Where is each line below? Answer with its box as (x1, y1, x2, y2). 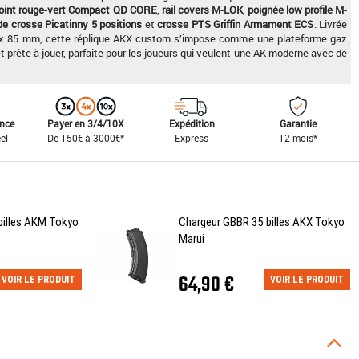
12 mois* (278, 131, 317, 144)
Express (175, 131, 209, 144)
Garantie (279, 116, 317, 130)
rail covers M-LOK (161, 2, 243, 17)
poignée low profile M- (247, 2, 348, 17)
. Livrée (313, 17, 348, 31)
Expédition (168, 116, 215, 130)
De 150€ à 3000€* (47, 131, 125, 144)
